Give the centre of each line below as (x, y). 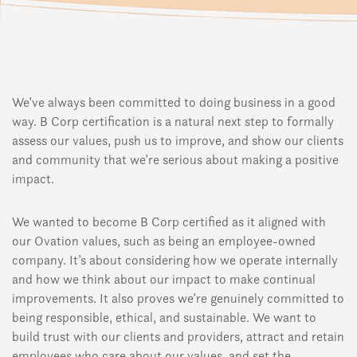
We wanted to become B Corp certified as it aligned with (169, 222)
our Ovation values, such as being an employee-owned (164, 241)
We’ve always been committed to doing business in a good (174, 102)
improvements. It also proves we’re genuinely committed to (178, 298)
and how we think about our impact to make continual (164, 279)
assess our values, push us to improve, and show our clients (178, 140)
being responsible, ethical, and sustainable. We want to (164, 317)
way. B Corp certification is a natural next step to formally (173, 121)
